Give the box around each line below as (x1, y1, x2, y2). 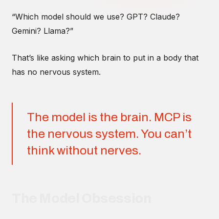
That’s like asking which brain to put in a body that (12, 52, 198, 63)
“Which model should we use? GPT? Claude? (12, 12, 180, 22)
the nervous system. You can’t (26, 127, 192, 140)
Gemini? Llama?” (12, 26, 73, 36)
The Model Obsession (12, 191, 152, 206)
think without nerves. (26, 143, 141, 157)
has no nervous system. (12, 66, 101, 77)
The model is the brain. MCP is (26, 110, 192, 124)
